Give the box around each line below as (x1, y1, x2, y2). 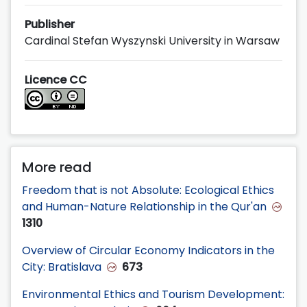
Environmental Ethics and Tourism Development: (22, 286, 284, 302)
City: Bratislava (22, 258, 101, 275)
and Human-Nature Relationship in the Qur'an (22, 198, 267, 214)
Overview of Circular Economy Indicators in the (22, 242, 275, 258)
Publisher (25, 16, 75, 32)
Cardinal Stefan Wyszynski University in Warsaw (25, 32, 280, 49)
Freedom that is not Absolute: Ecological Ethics (22, 182, 274, 198)
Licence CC (25, 71, 87, 88)
